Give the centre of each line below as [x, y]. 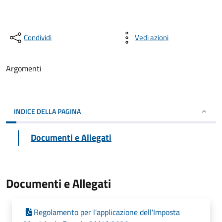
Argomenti [24, 68]
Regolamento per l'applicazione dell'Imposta [107, 212]
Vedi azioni [152, 37]
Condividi [38, 37]
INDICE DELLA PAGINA [47, 111]
